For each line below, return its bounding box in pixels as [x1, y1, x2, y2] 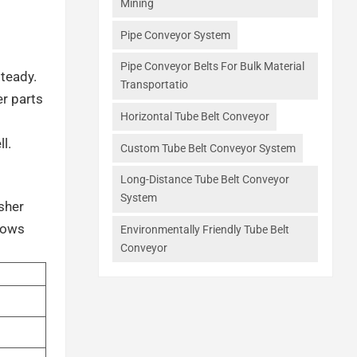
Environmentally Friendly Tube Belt [120, 222, 289, 236]
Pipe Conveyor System [120, 28, 230, 41]
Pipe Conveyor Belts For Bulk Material [120, 60, 304, 73]
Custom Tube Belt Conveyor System [120, 141, 296, 155]
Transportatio [120, 78, 188, 92]
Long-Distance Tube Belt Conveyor [120, 173, 289, 186]
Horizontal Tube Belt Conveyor [120, 109, 269, 123]
